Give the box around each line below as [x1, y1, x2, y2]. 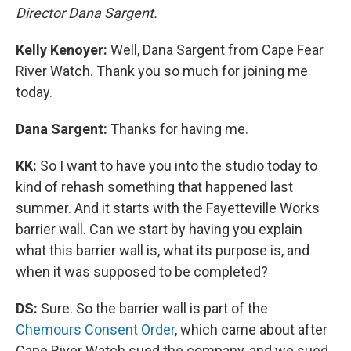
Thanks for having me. [110, 121, 248, 138]
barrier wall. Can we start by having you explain [16, 221, 302, 238]
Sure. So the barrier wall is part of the [41, 300, 268, 317]
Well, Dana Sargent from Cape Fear [110, 42, 324, 59]
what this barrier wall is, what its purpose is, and [16, 242, 309, 259]
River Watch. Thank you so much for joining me [16, 63, 308, 80]
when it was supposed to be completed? [16, 263, 268, 280]
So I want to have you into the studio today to [40, 157, 317, 175]
